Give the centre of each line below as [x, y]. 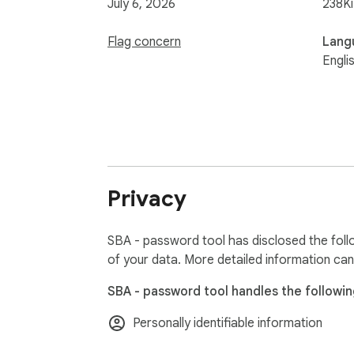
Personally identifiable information [228, 324]
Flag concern [144, 41]
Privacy [147, 199]
